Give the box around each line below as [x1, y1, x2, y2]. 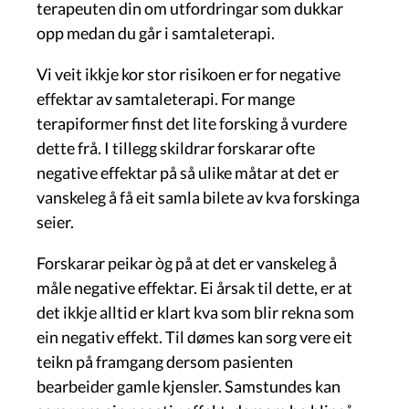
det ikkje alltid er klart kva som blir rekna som [37, 301, 354, 322]
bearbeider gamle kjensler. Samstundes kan [37, 375, 341, 396]
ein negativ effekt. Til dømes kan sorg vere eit [37, 326, 352, 347]
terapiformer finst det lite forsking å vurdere [37, 112, 347, 133]
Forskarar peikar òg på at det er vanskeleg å [37, 252, 337, 273]
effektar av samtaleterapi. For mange [37, 88, 295, 109]
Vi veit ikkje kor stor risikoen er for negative [37, 63, 341, 84]
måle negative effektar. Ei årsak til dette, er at [37, 277, 352, 298]
